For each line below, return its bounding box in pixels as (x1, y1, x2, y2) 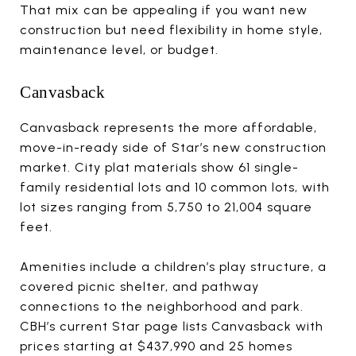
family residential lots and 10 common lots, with (20, 179, 330, 195)
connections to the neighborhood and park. (20, 298, 304, 314)
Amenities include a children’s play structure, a (20, 258, 327, 274)
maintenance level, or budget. (20, 41, 219, 57)
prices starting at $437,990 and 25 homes (20, 338, 292, 354)
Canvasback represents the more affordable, (20, 119, 317, 135)
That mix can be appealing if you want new (20, 2, 308, 17)
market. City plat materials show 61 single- (20, 159, 299, 175)
